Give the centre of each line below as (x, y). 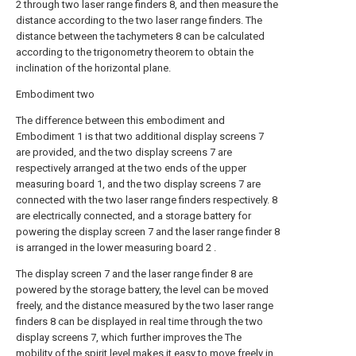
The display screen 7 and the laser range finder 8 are (134, 274)
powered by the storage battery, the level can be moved (142, 290)
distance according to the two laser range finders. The (139, 20)
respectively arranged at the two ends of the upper (131, 168)
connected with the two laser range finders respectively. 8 (147, 200)
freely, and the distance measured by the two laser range (145, 306)
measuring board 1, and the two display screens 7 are (138, 184)
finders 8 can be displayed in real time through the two (139, 321)
